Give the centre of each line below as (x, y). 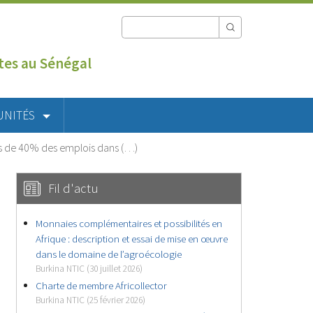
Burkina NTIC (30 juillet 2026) (89, 268)
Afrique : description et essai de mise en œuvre (132, 238)
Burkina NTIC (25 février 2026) (91, 300)
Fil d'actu (74, 188)
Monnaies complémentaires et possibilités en (129, 223)
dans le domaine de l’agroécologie (109, 254)
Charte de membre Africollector (102, 285)
